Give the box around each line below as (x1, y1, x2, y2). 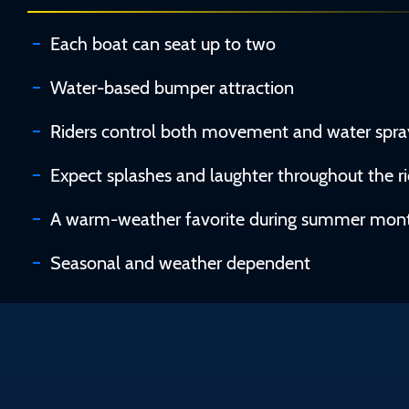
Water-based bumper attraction (50, 76, 294, 99)
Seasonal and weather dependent (50, 251, 310, 274)
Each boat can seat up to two (50, 32, 276, 55)
